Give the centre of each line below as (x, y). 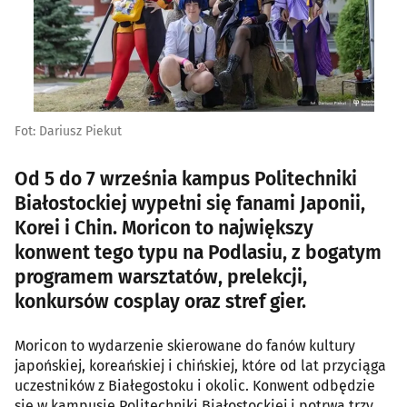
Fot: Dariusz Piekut (68, 132)
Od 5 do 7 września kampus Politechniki (186, 179)
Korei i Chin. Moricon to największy (164, 228)
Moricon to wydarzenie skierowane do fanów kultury (185, 346)
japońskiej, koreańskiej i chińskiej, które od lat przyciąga (200, 366)
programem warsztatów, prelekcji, (161, 278)
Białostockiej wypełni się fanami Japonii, (190, 204)
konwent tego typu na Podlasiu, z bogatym (198, 253)
